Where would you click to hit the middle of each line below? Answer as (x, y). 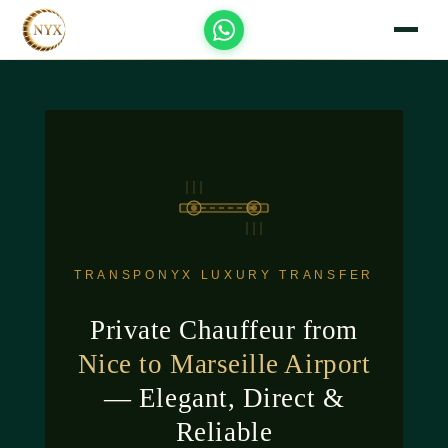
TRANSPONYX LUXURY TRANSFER (224, 275)
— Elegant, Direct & (224, 397)
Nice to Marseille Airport (224, 363)
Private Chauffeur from (224, 329)
